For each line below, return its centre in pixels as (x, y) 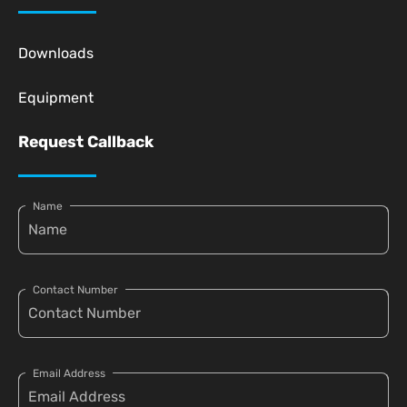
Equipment (56, 98)
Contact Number (75, 290)
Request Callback (86, 142)
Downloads (56, 54)
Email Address (69, 374)
